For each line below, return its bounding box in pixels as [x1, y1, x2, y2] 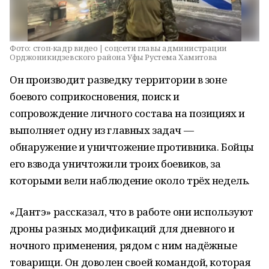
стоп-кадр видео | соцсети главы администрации [32, 43, 228, 53]
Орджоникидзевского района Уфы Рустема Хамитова [10, 52, 217, 62]
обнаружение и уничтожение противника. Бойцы [10, 140, 254, 154]
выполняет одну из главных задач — [10, 123, 194, 137]
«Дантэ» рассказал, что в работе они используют [10, 205, 253, 219]
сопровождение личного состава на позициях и [10, 106, 245, 120]
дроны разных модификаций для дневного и [10, 222, 235, 235]
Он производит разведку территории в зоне [10, 73, 227, 86]
